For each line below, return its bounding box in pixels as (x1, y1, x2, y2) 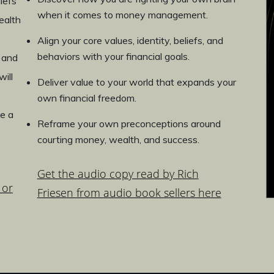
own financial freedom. (37, 92, 136, 105)
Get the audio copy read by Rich (37, 166, 199, 182)
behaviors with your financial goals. (37, 50, 190, 63)
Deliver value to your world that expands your (37, 76, 236, 89)
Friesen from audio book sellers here (37, 185, 221, 201)
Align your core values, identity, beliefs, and (37, 34, 223, 47)
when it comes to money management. (37, 9, 208, 21)
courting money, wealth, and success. (37, 133, 199, 146)
